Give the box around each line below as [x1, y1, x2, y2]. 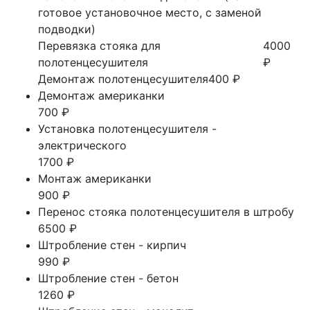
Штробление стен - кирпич [38, 238, 186, 252]
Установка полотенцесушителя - [38, 122, 217, 136]
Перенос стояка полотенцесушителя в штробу [38, 205, 294, 219]
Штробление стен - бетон [38, 271, 179, 285]
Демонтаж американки [38, 89, 165, 102]
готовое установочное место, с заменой [38, 6, 262, 19]
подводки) [38, 22, 95, 36]
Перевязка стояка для [38, 39, 161, 53]
